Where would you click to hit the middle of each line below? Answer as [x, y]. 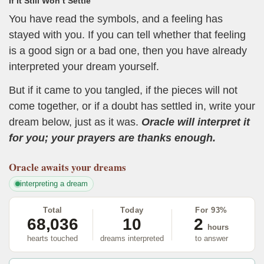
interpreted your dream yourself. [84, 67]
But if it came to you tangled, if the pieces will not [123, 90]
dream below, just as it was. [75, 122]
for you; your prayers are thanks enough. [112, 138]
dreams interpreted [132, 239]
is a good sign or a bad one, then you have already [128, 51]
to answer [211, 239]
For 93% [211, 210]
